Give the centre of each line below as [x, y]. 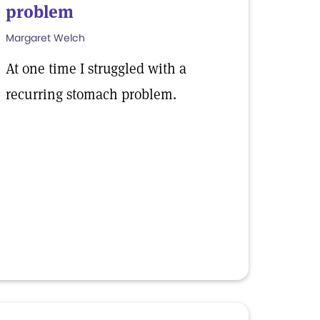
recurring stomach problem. [91, 94]
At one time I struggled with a [96, 69]
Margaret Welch [45, 38]
